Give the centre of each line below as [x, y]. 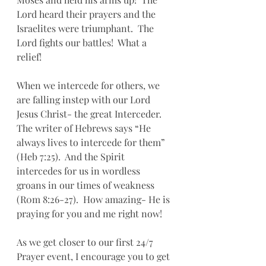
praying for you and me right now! [89, 213]
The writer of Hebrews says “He [85, 128]
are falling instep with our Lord [85, 99]
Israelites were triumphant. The [86, 28]
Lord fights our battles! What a [83, 42]
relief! [29, 57]
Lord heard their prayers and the [87, 14]
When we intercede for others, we [89, 85]
